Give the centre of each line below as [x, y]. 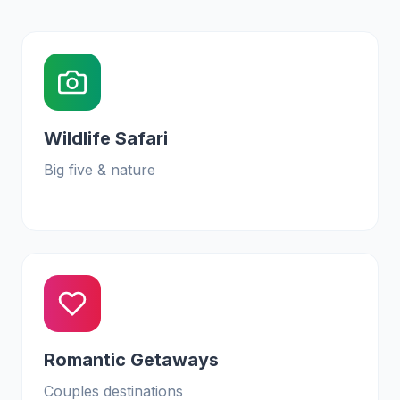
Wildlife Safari [106, 138]
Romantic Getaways [131, 360]
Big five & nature [100, 170]
